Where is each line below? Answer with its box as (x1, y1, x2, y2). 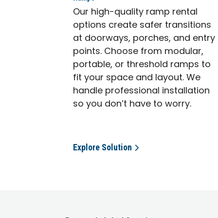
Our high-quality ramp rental (73, 5, 198, 19)
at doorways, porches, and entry (73, 31, 216, 46)
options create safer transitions (73, 18, 212, 33)
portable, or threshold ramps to (73, 57, 211, 72)
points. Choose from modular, (73, 44, 204, 59)
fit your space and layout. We (73, 71, 201, 85)
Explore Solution (73, 142, 132, 152)
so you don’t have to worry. (73, 97, 192, 111)
